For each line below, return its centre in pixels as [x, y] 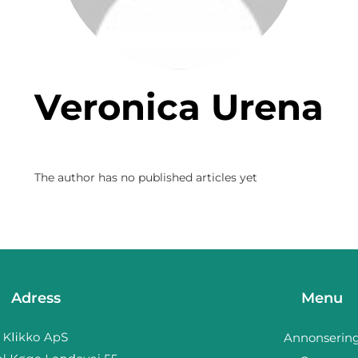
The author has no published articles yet [146, 177]
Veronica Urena [192, 107]
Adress [36, 298]
